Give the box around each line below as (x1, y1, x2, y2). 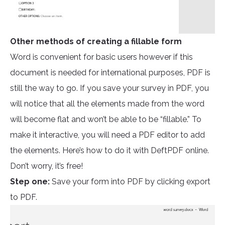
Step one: (10, 177, 50, 187)
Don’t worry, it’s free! (10, 161, 83, 171)
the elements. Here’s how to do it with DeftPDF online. (10, 146, 209, 156)
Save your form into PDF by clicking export (50, 177, 210, 187)
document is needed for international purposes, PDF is (10, 68, 210, 78)
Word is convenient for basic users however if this (10, 52, 193, 62)
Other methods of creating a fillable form (10, 37, 182, 47)
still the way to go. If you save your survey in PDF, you (10, 83, 209, 93)
